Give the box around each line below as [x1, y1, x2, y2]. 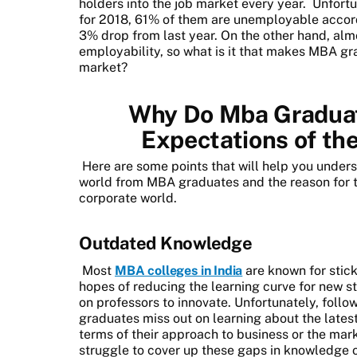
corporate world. [79, 190, 177, 206]
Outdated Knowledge [79, 232, 253, 253]
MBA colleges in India [115, 262, 243, 278]
